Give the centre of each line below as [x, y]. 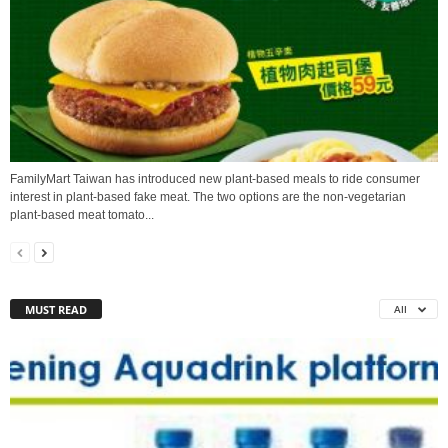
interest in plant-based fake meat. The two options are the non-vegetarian [208, 196]
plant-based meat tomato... [82, 214]
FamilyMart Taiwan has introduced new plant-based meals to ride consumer [215, 178]
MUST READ [56, 309]
